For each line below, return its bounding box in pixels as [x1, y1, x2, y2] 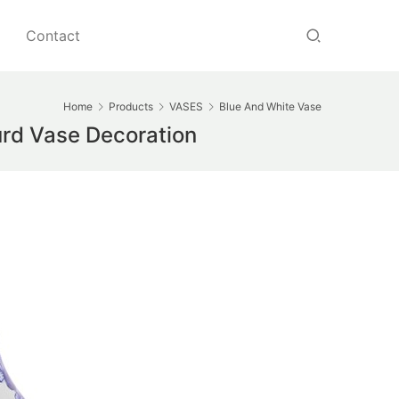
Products [109, 100, 153, 113]
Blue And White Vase [219, 100, 322, 113]
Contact [26, 27, 80, 45]
